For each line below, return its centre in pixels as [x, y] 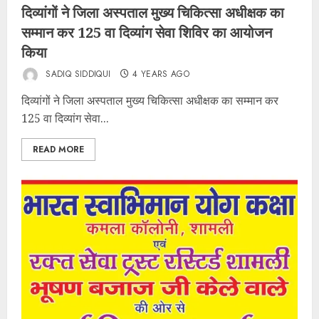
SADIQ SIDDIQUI [77, 74]
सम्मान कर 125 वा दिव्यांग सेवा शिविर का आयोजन [147, 32]
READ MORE [58, 150]
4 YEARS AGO [161, 74]
